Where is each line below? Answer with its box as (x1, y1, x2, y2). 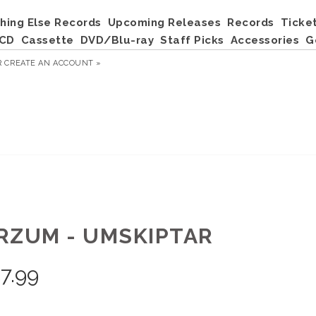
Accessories (230, 34, 299, 47)
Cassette (20, 34, 74, 47)
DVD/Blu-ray (80, 34, 154, 47)
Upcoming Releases (107, 16, 221, 29)
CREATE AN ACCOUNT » (4, 59, 102, 68)
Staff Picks (160, 34, 224, 47)
